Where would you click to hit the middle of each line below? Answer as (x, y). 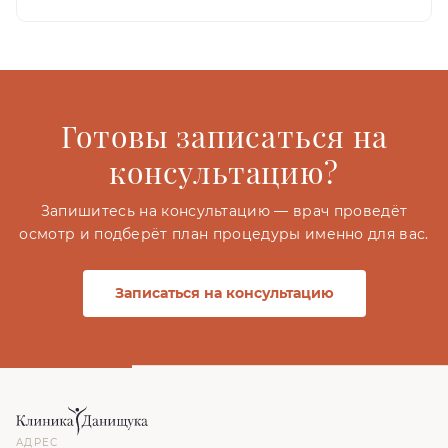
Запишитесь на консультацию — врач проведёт (224, 210)
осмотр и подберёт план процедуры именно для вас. (224, 233)
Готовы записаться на (224, 135)
